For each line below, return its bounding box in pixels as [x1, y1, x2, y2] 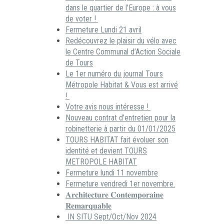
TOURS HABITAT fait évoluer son [65, 134, 168, 144]
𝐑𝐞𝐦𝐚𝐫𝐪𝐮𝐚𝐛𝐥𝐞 [65, 200, 111, 210]
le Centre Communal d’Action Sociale [65, 46, 180, 56]
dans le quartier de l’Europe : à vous [65, 2, 176, 12]
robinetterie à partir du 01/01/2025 [65, 123, 175, 133]
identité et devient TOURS [65, 145, 147, 155]
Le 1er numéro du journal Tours [65, 68, 163, 78]
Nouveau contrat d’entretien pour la [65, 112, 175, 122]
